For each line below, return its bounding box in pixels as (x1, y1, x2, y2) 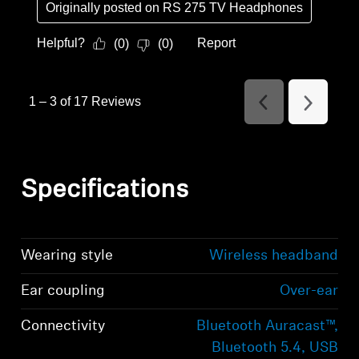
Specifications (21, 177, 189, 204)
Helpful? (37, 35, 86, 50)
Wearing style (21, 248, 114, 264)
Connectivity (21, 318, 106, 334)
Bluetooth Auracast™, (196, 318, 338, 334)
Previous (264, 95, 305, 107)
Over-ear (279, 283, 338, 299)
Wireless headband (208, 248, 338, 264)
